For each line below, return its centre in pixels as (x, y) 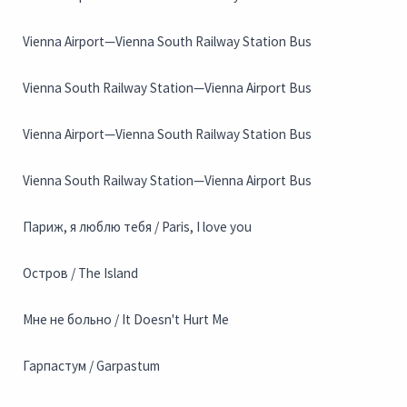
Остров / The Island (80, 273)
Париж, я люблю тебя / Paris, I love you (137, 227)
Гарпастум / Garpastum (91, 366)
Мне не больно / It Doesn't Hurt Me (126, 320)
